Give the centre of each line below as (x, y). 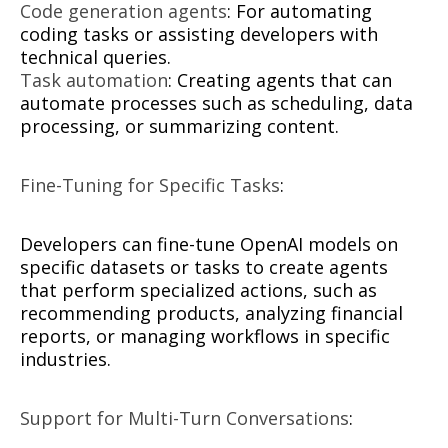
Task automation (94, 79)
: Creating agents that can (280, 79)
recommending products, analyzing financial (211, 312)
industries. (65, 358)
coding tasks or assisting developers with (199, 33)
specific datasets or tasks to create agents (204, 266)
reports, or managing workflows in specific (205, 335)
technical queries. (95, 56)
